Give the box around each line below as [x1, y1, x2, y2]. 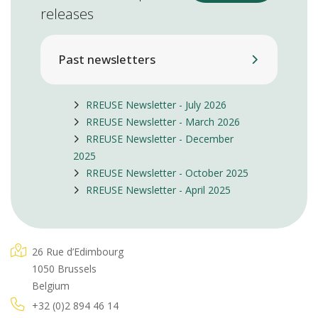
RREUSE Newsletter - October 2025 [85, 166, 248, 180]
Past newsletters [57, 50, 155, 67]
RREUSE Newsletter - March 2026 [85, 115, 240, 129]
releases [40, 4, 94, 23]
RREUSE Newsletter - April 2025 [85, 183, 231, 197]
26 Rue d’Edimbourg [32, 245, 124, 259]
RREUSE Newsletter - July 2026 [85, 98, 226, 112]
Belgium [32, 279, 70, 293]
